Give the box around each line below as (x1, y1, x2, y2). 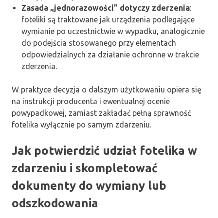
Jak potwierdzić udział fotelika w (12, 144, 197, 158)
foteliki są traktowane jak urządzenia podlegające (21, 15, 195, 24)
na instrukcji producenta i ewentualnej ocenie (12, 97, 170, 106)
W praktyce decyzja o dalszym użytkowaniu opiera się (12, 85, 201, 94)
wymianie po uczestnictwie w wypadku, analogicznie (21, 27, 205, 36)
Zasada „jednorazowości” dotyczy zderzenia (21, 3, 190, 13)
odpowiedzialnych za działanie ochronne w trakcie (21, 50, 199, 59)
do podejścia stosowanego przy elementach (21, 38, 176, 48)
